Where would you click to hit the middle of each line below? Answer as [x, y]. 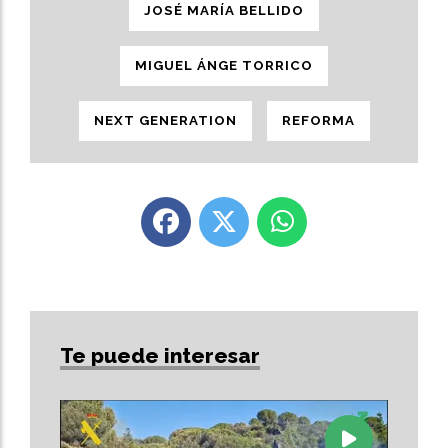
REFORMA [318, 121]
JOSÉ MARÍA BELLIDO [224, 11]
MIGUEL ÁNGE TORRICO [224, 66]
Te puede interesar [160, 356]
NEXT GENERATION [165, 121]
